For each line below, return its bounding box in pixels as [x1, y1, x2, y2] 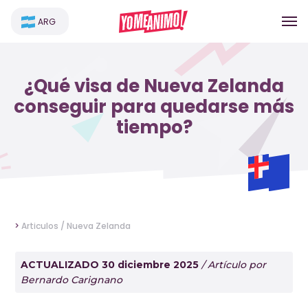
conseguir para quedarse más [14, 94, 294, 119]
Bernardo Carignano [21, 274, 122, 286]
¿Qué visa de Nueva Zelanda [24, 74, 284, 98]
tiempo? [115, 115, 192, 140]
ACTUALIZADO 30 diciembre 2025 [21, 258, 201, 271]
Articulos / [21, 220, 67, 232]
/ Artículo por [201, 258, 266, 271]
